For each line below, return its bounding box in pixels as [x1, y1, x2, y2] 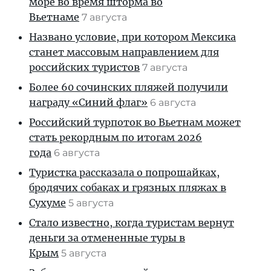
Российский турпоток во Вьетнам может [29, 116, 241, 128]
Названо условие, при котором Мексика [29, 31, 236, 43]
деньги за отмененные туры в [29, 232, 185, 244]
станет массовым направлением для [29, 46, 219, 58]
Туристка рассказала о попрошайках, [29, 166, 220, 178]
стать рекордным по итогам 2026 [29, 131, 202, 143]
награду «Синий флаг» [29, 96, 148, 108]
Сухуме [29, 197, 66, 209]
